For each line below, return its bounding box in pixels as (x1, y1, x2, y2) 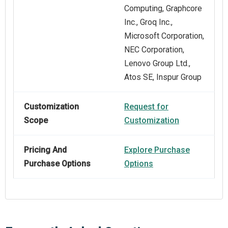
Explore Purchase (124, 145, 190, 155)
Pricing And (24, 145, 67, 155)
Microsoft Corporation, (124, 31, 204, 41)
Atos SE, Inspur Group (124, 72, 202, 82)
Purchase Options (24, 159, 91, 169)
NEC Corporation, (124, 45, 184, 55)
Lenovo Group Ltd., (124, 59, 190, 69)
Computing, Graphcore (124, 4, 202, 14)
